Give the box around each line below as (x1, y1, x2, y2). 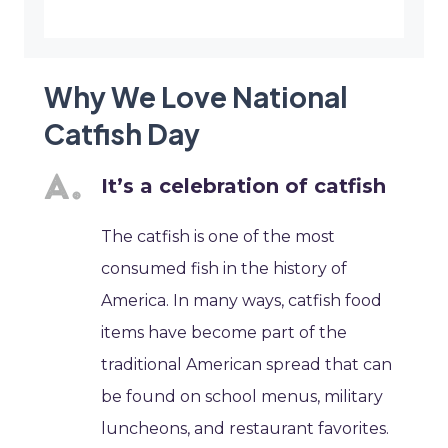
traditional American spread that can (101, 355, 393, 375)
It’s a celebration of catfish (101, 174, 387, 199)
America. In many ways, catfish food (101, 291, 383, 311)
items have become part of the (101, 323, 348, 343)
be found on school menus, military (101, 387, 384, 407)
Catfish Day (44, 116, 200, 152)
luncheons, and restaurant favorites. (101, 419, 390, 439)
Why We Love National (44, 79, 348, 115)
